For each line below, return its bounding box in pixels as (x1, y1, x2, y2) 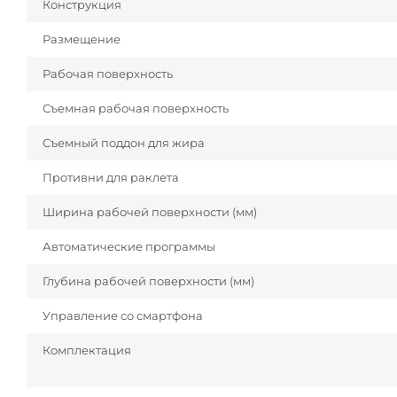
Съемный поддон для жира (43, 136, 205, 151)
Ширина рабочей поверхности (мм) (43, 205, 257, 220)
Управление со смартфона (43, 308, 203, 323)
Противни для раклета (43, 170, 179, 185)
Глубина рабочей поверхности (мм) (43, 274, 254, 289)
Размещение (43, 32, 121, 47)
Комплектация (43, 343, 131, 358)
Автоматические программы (43, 239, 215, 254)
